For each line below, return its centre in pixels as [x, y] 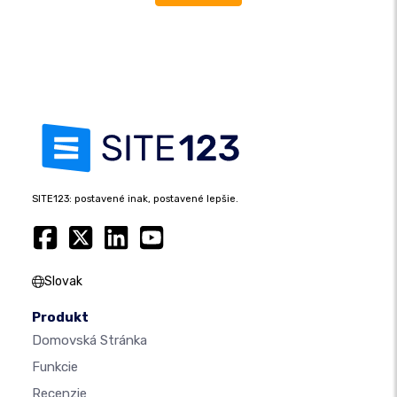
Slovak [63, 282]
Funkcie [55, 367]
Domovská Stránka [90, 341]
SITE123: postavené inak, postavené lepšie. [135, 199]
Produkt [60, 318]
